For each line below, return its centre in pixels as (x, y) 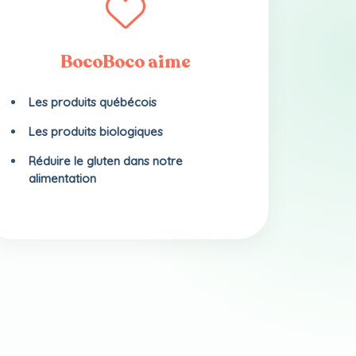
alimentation (63, 178)
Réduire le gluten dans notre (106, 161)
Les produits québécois (93, 102)
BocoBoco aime (126, 62)
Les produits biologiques (96, 132)
